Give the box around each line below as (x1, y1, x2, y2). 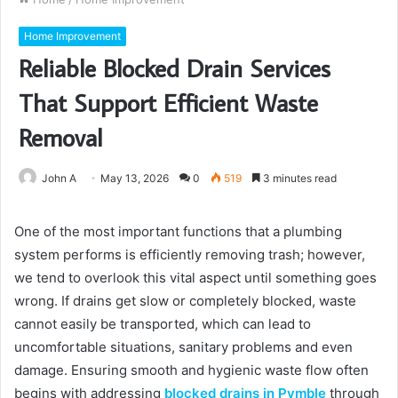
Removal (19, 120, 102, 154)
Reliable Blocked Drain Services (19, 51, 330, 84)
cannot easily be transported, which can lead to (14, 314, 311, 332)
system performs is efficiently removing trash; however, (14, 245, 365, 263)
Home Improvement (24, 28, 121, 43)
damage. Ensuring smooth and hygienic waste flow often (14, 361, 369, 378)
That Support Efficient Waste (19, 85, 318, 119)
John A (42, 171, 76, 185)
